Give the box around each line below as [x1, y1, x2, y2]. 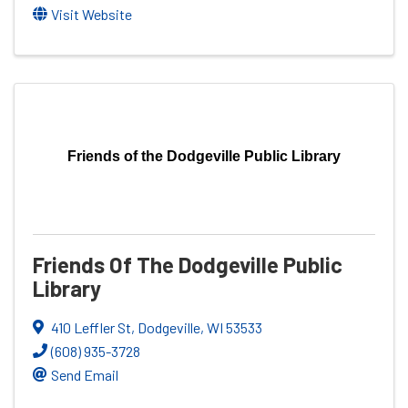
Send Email [51, 365, 118, 383]
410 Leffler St [51, 318, 131, 336]
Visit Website [51, 5, 132, 23]
